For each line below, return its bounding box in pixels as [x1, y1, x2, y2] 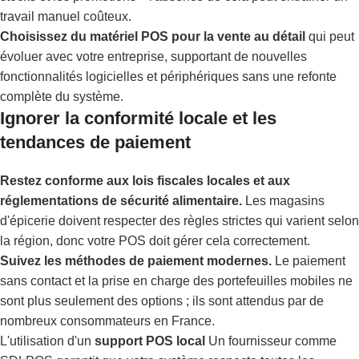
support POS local [95, 333, 205, 348]
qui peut [305, 29, 354, 43]
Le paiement [272, 253, 345, 268]
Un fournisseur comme [205, 333, 337, 348]
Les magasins [242, 193, 325, 208]
